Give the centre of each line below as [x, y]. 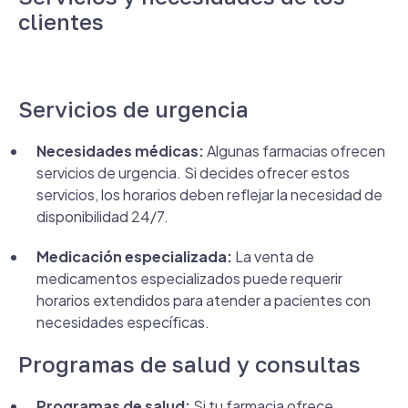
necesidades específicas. [123, 322]
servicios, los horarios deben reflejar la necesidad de [209, 194]
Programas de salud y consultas [189, 364]
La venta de [273, 256]
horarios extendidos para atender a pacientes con [204, 300]
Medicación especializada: [134, 256]
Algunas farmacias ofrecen [295, 151]
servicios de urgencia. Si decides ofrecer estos [193, 173]
